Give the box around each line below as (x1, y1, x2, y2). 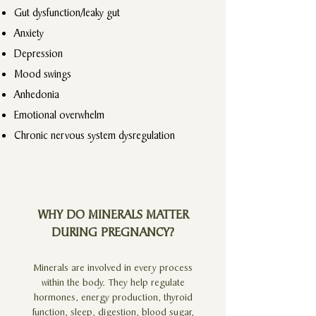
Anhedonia (14, 87, 62, 102)
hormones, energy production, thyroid (33, 290, 193, 303)
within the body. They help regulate (41, 275, 185, 288)
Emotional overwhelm (14, 107, 107, 122)
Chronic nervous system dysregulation (14, 128, 175, 142)
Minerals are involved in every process (33, 260, 193, 274)
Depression (14, 46, 63, 61)
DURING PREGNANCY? (51, 224, 174, 240)
